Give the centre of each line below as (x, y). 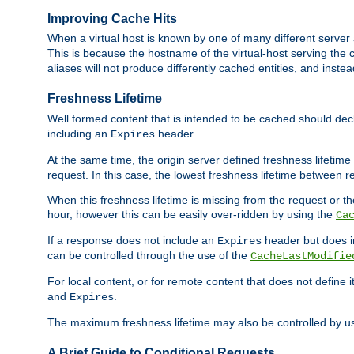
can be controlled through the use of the (149, 255)
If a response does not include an (132, 240)
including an (79, 133)
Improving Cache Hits (112, 19)
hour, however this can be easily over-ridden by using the (192, 214)
